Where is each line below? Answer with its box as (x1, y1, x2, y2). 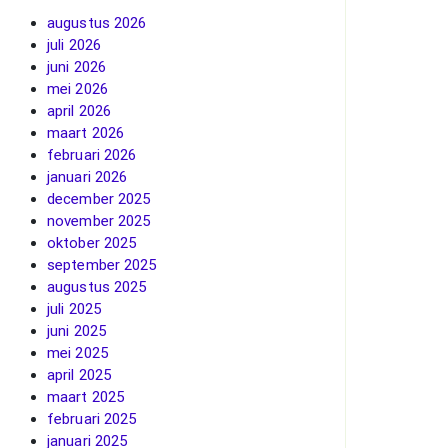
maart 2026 (47, 124, 124, 142)
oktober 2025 (47, 234, 137, 252)
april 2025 (47, 366, 111, 384)
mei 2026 (47, 80, 108, 98)
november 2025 (47, 212, 151, 230)
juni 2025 (47, 322, 106, 340)
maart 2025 (47, 388, 124, 406)
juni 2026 (47, 58, 106, 76)
